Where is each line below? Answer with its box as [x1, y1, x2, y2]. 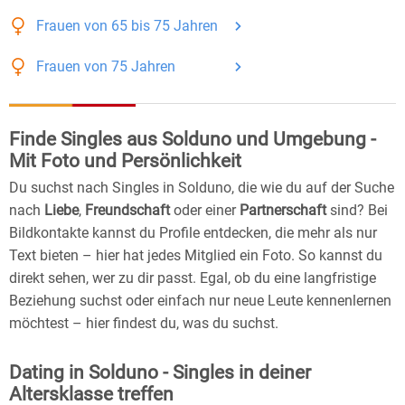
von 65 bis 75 [80, 17, 174, 35]
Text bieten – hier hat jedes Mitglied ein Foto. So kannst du [9, 247, 382, 265]
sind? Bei [326, 202, 388, 220]
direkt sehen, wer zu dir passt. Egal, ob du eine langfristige [9, 269, 376, 287]
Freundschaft [85, 202, 170, 220]
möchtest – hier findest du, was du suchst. [9, 315, 278, 333]
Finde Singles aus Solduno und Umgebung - [9, 128, 376, 151]
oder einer [170, 202, 240, 220]
